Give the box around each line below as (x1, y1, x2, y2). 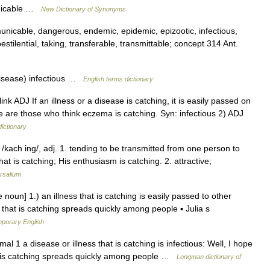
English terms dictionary (83, 75, 153, 83)
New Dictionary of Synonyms (41, 5, 126, 13)
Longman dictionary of (177, 253, 241, 260)
